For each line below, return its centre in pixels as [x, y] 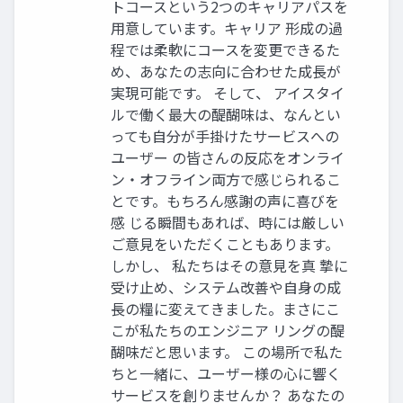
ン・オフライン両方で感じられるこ [226, 179]
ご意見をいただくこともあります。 [225, 243]
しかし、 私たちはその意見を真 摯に [229, 265]
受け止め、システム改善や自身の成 [226, 287]
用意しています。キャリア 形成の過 [227, 27]
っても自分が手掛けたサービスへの [225, 135]
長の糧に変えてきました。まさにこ [225, 308]
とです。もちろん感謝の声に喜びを [225, 200]
